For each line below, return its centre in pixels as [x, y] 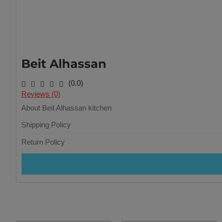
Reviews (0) [41, 94]
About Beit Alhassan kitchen [66, 108]
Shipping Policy [46, 125]
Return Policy [43, 142]
